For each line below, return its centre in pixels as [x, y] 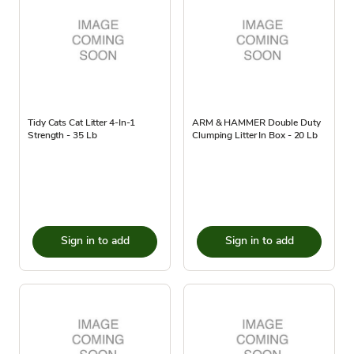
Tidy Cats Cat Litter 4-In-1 [82, 122]
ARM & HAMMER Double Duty [256, 122]
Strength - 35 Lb [62, 135]
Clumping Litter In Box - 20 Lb [255, 135]
